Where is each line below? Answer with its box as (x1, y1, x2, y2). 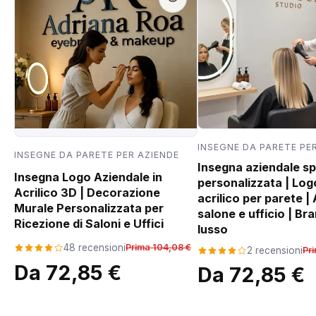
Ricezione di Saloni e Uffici (14, 217, 164, 231)
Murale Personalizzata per (14, 201, 164, 216)
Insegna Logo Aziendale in (14, 170, 162, 185)
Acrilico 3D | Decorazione (14, 186, 160, 200)
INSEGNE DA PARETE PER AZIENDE (14, 149, 179, 160)
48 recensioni (63, 242, 126, 254)
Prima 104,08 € (126, 242, 191, 253)
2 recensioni (247, 245, 303, 257)
